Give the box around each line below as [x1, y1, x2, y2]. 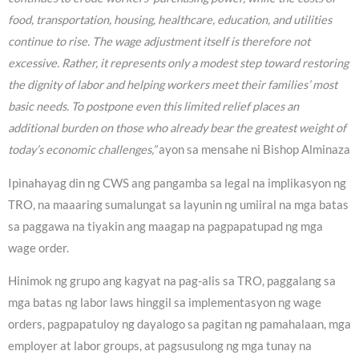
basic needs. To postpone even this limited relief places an [8, 99, 299, 114]
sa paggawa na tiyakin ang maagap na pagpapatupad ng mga [8, 219, 323, 233]
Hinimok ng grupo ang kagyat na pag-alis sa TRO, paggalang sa [8, 274, 336, 288]
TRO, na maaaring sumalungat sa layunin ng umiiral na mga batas [8, 197, 349, 212]
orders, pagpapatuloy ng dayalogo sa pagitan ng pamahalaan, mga [8, 317, 351, 332]
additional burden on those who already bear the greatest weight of [8, 121, 346, 135]
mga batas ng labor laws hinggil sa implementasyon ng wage [8, 296, 321, 310]
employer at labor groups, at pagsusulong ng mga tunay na [8, 339, 312, 353]
